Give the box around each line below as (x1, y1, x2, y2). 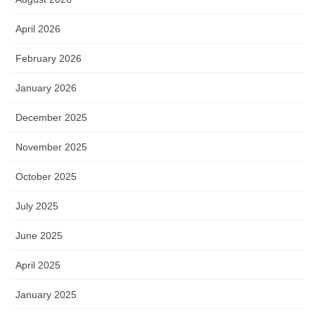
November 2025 (15, 141, 87, 153)
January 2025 (15, 288, 77, 300)
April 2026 (15, 22, 60, 34)
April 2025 (15, 259, 60, 271)
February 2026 (15, 52, 82, 64)
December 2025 (15, 111, 87, 123)
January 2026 (15, 82, 77, 94)
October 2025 (15, 170, 77, 182)
